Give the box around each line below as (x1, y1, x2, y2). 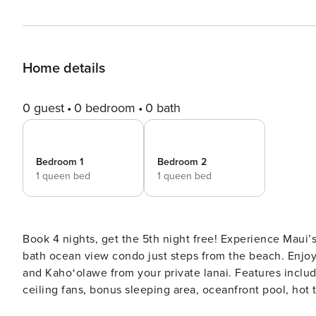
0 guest (23, 100, 64, 116)
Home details (23, 60, 105, 77)
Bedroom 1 (36, 156, 83, 168)
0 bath (145, 100, 181, 116)
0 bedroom (74, 100, 135, 116)
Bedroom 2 (157, 156, 207, 168)
